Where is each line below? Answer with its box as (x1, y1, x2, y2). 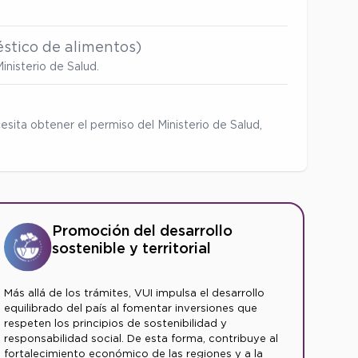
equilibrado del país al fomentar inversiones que (3, 301, 257, 314)
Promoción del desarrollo (52, 221, 233, 239)
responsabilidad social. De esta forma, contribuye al (3, 332, 278, 344)
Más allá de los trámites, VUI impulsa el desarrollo (3, 286, 265, 299)
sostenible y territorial (52, 239, 212, 257)
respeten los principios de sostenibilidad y (3, 316, 227, 329)
